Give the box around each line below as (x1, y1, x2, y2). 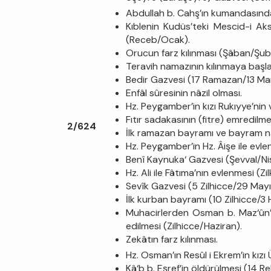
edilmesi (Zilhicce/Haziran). (126, 219, 242, 232)
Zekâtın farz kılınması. (126, 232, 218, 246)
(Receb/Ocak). (126, 33, 190, 46)
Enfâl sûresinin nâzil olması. (126, 86, 242, 99)
